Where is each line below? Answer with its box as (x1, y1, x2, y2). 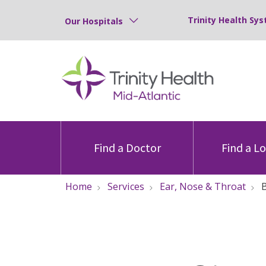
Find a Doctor (93, 140, 161, 155)
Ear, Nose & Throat (160, 180, 246, 193)
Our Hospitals (65, 15, 123, 27)
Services (107, 180, 144, 193)
